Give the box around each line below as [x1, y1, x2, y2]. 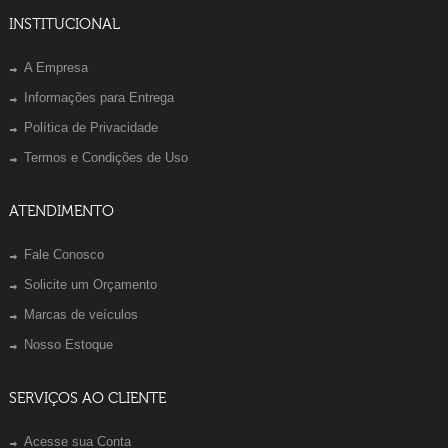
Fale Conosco [24, 246, 104, 262]
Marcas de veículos [24, 306, 138, 322]
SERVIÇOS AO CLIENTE [9, 389, 166, 407]
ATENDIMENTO [9, 202, 114, 220]
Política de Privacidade [24, 119, 158, 135]
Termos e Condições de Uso [24, 149, 188, 165]
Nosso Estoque [24, 336, 113, 352]
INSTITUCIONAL [9, 15, 120, 33]
